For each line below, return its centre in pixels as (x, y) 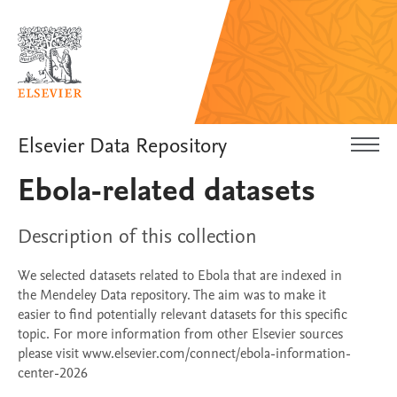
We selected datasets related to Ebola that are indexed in (180, 276)
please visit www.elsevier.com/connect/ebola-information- (184, 354)
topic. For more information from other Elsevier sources (180, 334)
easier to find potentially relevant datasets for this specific (183, 315)
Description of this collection (137, 237)
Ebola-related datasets (167, 191)
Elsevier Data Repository (122, 145)
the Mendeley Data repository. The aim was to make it (172, 295)
